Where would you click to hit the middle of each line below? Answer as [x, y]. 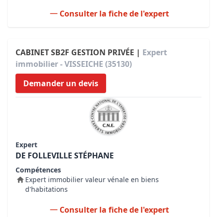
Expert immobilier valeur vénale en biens [92, 179]
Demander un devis [61, 83]
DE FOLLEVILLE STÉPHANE [65, 155]
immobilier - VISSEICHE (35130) [74, 64]
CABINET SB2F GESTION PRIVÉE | [79, 52]
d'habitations [46, 189]
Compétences [38, 170]
